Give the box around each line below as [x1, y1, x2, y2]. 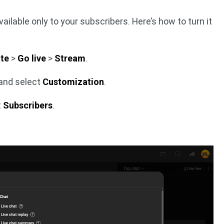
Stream [54, 53, 86, 63]
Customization [42, 76, 104, 87]
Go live [17, 53, 46, 63]
